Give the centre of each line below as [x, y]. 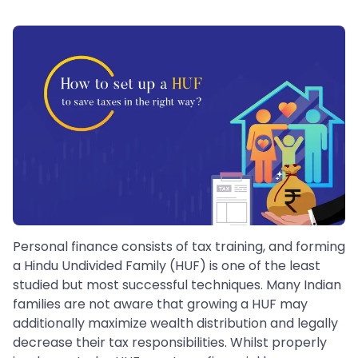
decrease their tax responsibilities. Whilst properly [170, 342]
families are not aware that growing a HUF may [160, 304]
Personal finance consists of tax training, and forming [179, 246]
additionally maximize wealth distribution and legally [175, 323]
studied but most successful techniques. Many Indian [177, 284]
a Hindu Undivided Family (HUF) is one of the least [167, 265]
